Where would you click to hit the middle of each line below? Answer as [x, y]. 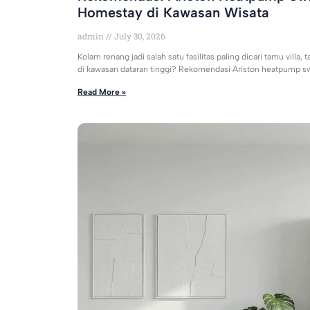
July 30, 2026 [139, 36]
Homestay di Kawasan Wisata [173, 13]
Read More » [102, 92]
